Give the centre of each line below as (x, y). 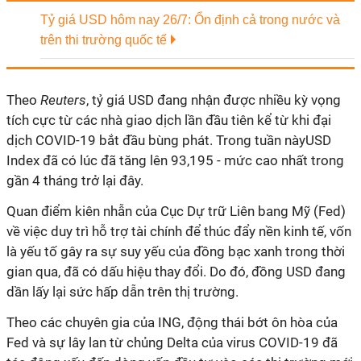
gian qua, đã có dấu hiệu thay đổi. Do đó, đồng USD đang (176, 272)
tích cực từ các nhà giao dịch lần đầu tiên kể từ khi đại (169, 120)
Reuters (63, 100)
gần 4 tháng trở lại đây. (75, 180)
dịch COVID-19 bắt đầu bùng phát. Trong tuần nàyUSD (169, 140)
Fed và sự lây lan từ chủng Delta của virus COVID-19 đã (172, 342)
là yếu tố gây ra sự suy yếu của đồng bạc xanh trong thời (176, 251)
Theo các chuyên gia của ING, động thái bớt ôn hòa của (172, 322)
